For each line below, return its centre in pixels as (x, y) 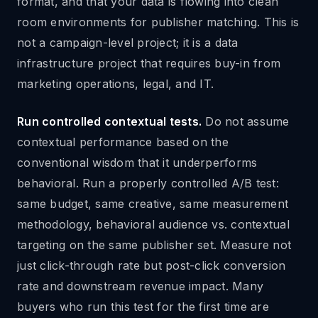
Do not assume (246, 121)
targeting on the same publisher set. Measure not (154, 245)
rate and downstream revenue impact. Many (140, 286)
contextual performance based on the (123, 142)
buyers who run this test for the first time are (143, 307)
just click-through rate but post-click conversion (152, 265)
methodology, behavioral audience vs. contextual (153, 224)
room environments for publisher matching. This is (158, 22)
